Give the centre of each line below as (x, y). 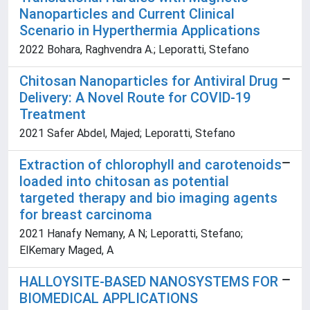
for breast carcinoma (86, 215)
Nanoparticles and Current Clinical (127, 14)
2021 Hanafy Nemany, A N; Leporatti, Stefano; (131, 234)
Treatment (53, 115)
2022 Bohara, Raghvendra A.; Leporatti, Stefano (134, 50)
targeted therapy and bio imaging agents (148, 198)
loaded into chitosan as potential (124, 182)
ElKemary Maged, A (66, 250)
